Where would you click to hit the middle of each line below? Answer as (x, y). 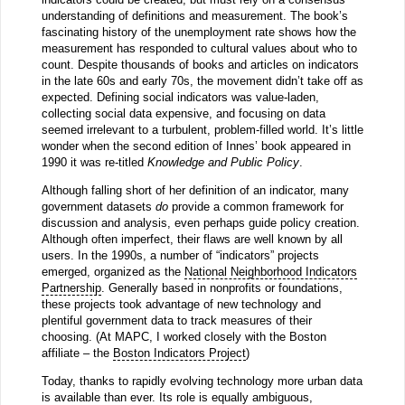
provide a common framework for (255, 207)
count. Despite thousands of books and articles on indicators (200, 64)
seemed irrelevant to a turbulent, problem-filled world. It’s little (202, 129)
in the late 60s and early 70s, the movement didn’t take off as (202, 80)
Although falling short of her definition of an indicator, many (195, 190)
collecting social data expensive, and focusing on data (183, 113)
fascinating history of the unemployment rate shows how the (198, 32)
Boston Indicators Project (179, 353)
